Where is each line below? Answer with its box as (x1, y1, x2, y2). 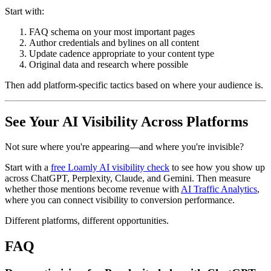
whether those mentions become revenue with (5, 184, 181, 195)
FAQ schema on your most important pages (29, 26, 195, 37)
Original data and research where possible (29, 59, 188, 70)
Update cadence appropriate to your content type (29, 48, 214, 59)
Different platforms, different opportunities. (5, 215, 169, 226)
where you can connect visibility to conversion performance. (5, 195, 235, 206)
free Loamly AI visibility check (51, 162, 169, 173)
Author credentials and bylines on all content (29, 37, 199, 48)
